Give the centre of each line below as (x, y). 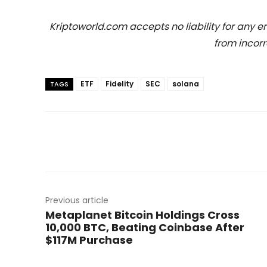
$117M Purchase (89, 240)
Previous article (77, 201)
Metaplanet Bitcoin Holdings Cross (142, 215)
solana (186, 84)
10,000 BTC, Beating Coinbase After (145, 228)
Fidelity (119, 84)
